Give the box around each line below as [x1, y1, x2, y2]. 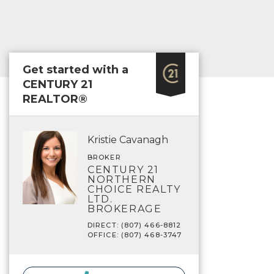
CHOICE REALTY [87, 183, 181, 195]
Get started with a [23, 63, 128, 76]
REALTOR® [23, 92, 87, 106]
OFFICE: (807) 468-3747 [87, 231, 182, 239]
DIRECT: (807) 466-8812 [87, 221, 182, 229]
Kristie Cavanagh [87, 134, 168, 146]
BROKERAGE [87, 203, 162, 215]
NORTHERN [87, 174, 156, 185]
